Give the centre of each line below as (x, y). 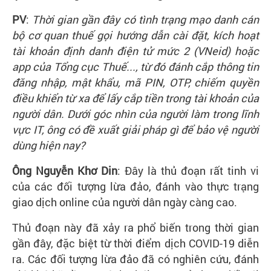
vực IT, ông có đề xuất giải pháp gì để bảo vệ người (135, 129)
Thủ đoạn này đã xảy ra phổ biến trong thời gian (135, 227)
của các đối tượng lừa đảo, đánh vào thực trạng (135, 186)
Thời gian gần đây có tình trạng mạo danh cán (146, 19)
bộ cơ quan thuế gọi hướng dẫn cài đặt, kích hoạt (135, 35)
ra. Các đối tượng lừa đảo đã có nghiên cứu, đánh (135, 259)
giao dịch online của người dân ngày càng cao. (125, 202)
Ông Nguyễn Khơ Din (65, 171)
